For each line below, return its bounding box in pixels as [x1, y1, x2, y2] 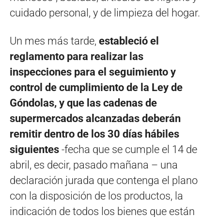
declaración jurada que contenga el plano [10, 174, 198, 186]
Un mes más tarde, [10, 34, 99, 47]
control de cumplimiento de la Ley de [10, 81, 183, 93]
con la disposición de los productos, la [10, 189, 183, 202]
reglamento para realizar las [10, 50, 143, 62]
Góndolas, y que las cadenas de [10, 96, 157, 109]
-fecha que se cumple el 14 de [59, 143, 197, 155]
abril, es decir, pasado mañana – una [10, 158, 178, 171]
